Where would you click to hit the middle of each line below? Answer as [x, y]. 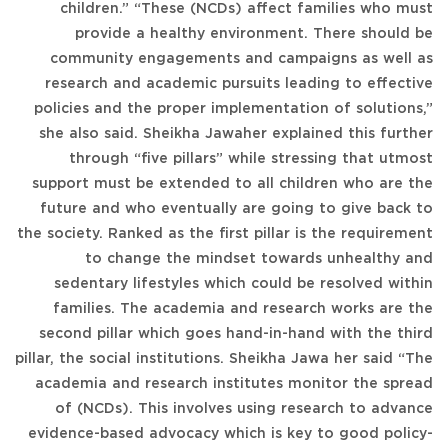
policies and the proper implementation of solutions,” [233, 108]
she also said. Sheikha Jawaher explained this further [236, 133]
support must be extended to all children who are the [232, 183]
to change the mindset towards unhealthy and [259, 258]
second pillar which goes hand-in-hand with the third [236, 333]
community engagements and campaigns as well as [241, 58]
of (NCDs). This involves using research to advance [244, 408]
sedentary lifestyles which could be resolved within [243, 283]
